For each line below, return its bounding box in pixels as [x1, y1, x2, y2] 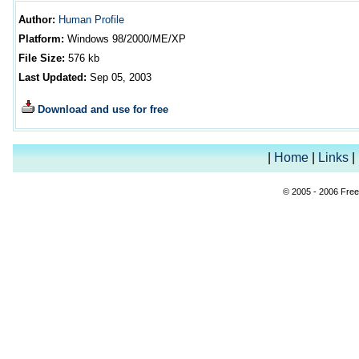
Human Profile [58, 14, 124, 26]
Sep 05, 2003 [90, 71, 151, 83]
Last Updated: [18, 71, 90, 83]
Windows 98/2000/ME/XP [67, 33, 186, 45]
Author [18, 14, 52, 26]
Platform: [18, 33, 64, 45]
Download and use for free [38, 103, 168, 115]
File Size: [18, 52, 65, 64]
